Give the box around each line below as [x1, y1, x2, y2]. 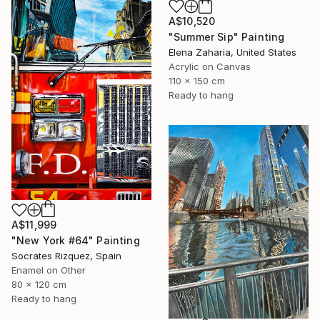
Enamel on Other [11, 264, 86, 276]
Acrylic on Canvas [169, 60, 251, 72]
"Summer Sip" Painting [169, 30, 285, 43]
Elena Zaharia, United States [169, 46, 296, 58]
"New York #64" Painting [11, 234, 140, 247]
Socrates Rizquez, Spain [11, 250, 121, 262]
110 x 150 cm [169, 74, 225, 86]
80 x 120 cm [11, 279, 66, 291]
